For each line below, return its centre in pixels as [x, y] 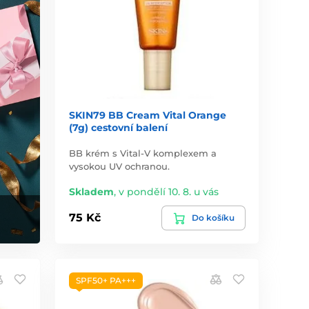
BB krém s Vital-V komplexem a [143, 153]
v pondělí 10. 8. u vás [169, 191]
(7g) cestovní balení [119, 127]
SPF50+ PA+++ [106, 280]
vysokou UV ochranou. [120, 166]
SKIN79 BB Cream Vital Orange [148, 115]
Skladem [92, 191]
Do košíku [213, 217]
